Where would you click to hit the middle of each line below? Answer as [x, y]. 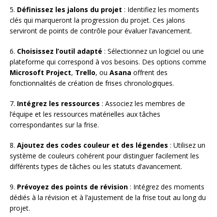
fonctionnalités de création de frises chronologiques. [92, 83]
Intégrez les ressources [58, 103]
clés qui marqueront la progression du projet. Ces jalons [97, 20]
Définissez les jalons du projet [70, 9]
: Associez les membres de [142, 103]
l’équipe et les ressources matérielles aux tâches [85, 114]
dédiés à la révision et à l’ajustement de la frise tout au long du [108, 197]
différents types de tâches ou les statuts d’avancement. [96, 166]
